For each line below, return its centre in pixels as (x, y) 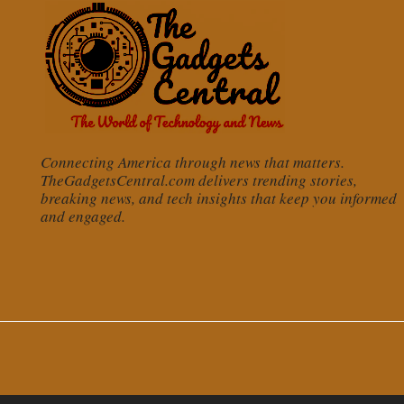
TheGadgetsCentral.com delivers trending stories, (199, 180)
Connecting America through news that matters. (193, 162)
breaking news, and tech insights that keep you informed (219, 198)
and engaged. (83, 216)
